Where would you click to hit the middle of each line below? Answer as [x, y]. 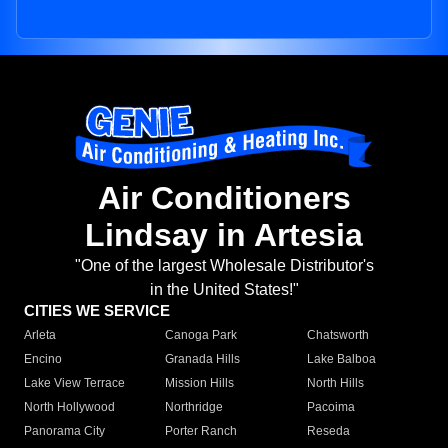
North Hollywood [69, 407]
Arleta [40, 335]
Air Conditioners [224, 198]
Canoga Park [201, 335]
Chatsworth [337, 335]
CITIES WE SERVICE [97, 311]
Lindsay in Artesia [224, 235]
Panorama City [64, 431]
